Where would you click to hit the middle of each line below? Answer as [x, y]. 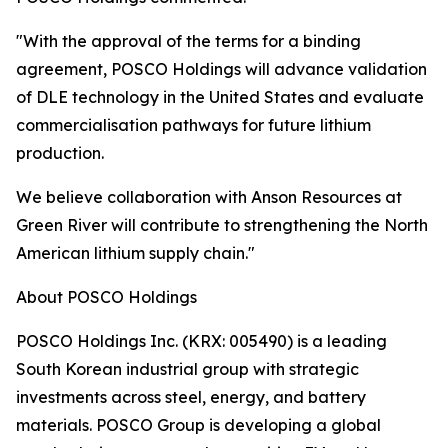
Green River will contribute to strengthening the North [222, 225]
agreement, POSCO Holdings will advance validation [221, 69]
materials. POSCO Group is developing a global [198, 425]
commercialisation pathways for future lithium [193, 125]
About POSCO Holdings [106, 297]
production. [60, 153]
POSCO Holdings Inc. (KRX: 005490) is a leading [201, 341]
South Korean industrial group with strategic [187, 369]
